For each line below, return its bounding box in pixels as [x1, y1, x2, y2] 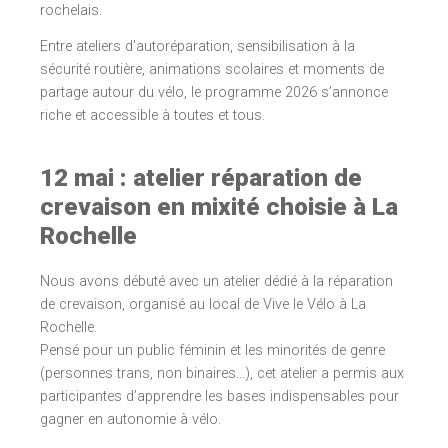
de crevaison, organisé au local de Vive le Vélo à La [40, 296, 366, 314]
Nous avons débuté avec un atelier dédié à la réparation [40, 273, 393, 291]
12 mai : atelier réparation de [40, 163, 362, 193]
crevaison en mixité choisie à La [40, 192, 398, 222]
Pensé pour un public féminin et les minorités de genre [40, 342, 385, 360]
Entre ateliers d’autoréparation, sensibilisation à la [40, 38, 355, 56]
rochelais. [40, 2, 102, 20]
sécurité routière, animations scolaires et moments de [40, 61, 384, 79]
